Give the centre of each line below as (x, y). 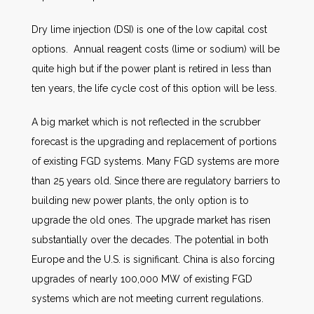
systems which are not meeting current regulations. (148, 299)
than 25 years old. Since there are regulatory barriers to (156, 181)
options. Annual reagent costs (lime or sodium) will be (156, 49)
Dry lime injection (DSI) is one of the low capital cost (149, 29)
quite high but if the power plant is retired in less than (151, 69)
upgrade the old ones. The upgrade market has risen (151, 220)
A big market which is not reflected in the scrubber (146, 122)
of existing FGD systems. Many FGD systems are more (155, 161)
